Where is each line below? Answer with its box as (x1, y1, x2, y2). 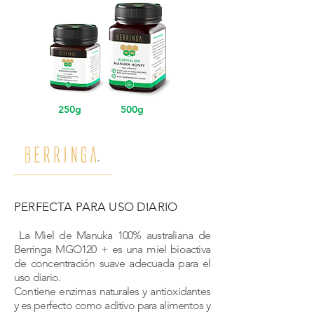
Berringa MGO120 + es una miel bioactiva (14, 243, 210, 256)
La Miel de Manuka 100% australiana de (14, 228, 210, 242)
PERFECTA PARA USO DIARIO (14, 200, 178, 214)
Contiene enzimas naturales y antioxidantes (14, 285, 210, 298)
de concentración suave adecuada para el (14, 257, 210, 270)
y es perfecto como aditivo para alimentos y (14, 299, 210, 312)
